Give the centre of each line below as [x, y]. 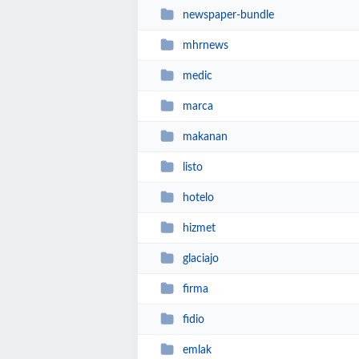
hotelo [198, 198]
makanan [205, 137]
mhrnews [205, 45]
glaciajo [200, 258]
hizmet [199, 228]
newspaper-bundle [228, 15]
